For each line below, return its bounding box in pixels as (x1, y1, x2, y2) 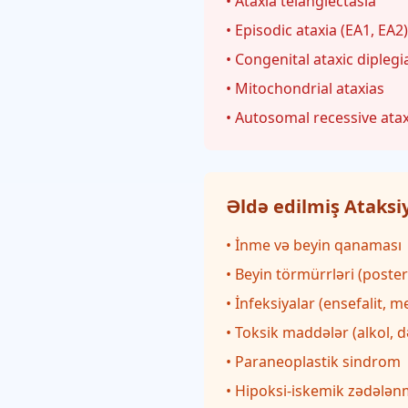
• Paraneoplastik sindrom (226, 352, 401, 372)
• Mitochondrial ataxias (226, 78, 384, 98)
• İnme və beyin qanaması (226, 235, 402, 255)
